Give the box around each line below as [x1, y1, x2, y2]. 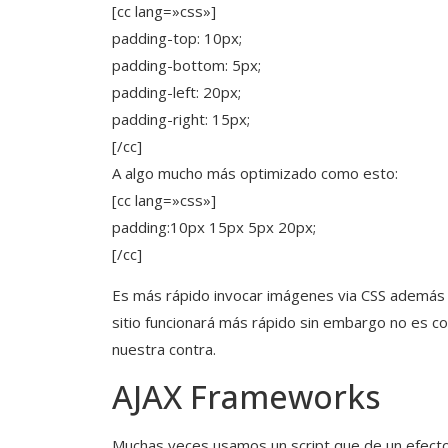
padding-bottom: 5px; [112, 54, 261, 75]
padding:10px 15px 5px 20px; [112, 216, 316, 237]
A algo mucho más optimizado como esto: [112, 162, 398, 183]
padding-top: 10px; [112, 27, 242, 48]
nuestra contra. [112, 339, 216, 360]
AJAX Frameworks [112, 374, 381, 418]
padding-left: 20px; [112, 81, 241, 102]
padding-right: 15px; [112, 108, 250, 129]
